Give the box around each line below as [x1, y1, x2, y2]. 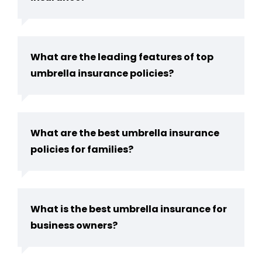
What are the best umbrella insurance [30, 126, 219, 140]
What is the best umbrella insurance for [30, 202, 227, 216]
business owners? [30, 219, 118, 232]
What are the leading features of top [30, 50, 213, 64]
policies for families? [30, 143, 133, 156]
